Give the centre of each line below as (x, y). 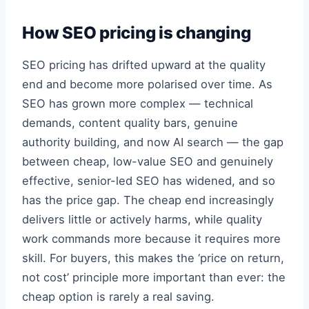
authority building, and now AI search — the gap (153, 142)
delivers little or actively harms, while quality (142, 219)
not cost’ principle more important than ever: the (154, 277)
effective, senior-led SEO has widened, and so (149, 181)
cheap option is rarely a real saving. (118, 297)
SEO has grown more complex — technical (138, 103)
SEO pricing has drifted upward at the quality (144, 65)
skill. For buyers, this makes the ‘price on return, (153, 258)
